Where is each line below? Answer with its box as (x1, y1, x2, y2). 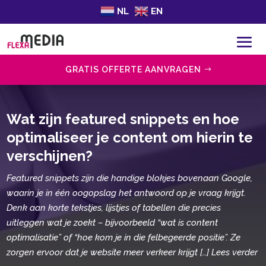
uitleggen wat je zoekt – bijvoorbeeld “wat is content (7, 217, 218, 228)
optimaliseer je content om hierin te (7, 128, 254, 146)
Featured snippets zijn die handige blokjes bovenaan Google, (7, 172, 253, 183)
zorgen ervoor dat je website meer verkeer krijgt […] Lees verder (7, 246, 258, 258)
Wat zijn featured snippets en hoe (7, 110, 240, 128)
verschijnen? (7, 147, 93, 164)
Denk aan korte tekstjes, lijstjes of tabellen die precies (7, 202, 221, 213)
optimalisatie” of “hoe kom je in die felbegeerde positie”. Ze (7, 232, 241, 243)
